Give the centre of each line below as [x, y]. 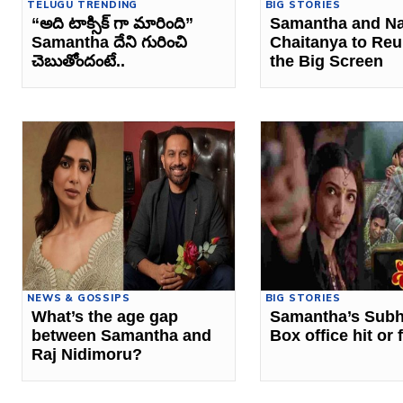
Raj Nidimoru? [87, 355]
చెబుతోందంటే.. [79, 61]
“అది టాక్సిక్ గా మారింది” [113, 23]
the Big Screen [326, 61]
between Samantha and [122, 336]
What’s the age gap [105, 317]
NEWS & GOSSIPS [79, 298]
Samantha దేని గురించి [110, 42]
